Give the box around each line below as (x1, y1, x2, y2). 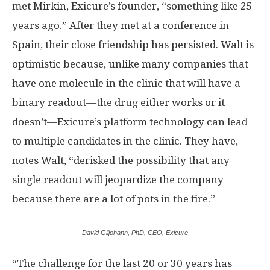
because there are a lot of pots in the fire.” (12, 192, 215, 205)
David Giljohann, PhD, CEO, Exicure (82, 228, 188, 236)
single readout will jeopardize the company (12, 173, 224, 186)
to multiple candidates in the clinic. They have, (12, 134, 238, 147)
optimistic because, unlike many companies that (12, 57, 248, 70)
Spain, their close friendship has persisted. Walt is (12, 38, 254, 51)
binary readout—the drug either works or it (12, 96, 225, 108)
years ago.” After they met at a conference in (12, 19, 229, 31)
